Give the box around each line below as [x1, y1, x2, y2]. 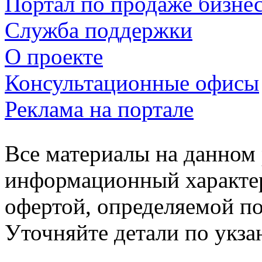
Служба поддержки [5, 17, 192, 43]
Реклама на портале [5, 96, 194, 122]
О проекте [5, 43, 103, 69]
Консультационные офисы [5, 70, 259, 95]
